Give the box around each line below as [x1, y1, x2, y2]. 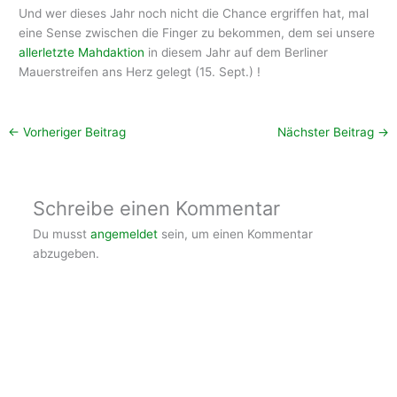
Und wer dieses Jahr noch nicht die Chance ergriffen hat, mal [19, 5, 370, 20]
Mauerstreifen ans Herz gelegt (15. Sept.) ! [19, 64, 261, 79]
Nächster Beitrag [276, 124, 378, 139]
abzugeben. [32, 245, 99, 261]
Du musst [32, 226, 90, 241]
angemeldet [90, 226, 158, 241]
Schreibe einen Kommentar [32, 196, 280, 220]
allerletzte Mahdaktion [19, 44, 145, 59]
